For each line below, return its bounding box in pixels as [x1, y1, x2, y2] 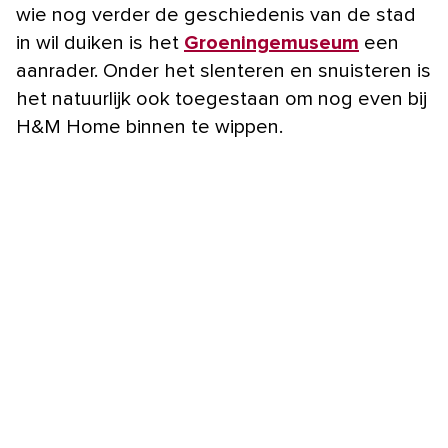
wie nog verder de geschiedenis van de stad [16, 5, 416, 26]
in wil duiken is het [16, 33, 184, 54]
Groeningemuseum [184, 33, 359, 54]
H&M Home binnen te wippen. [16, 117, 283, 138]
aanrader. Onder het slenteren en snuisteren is [16, 61, 431, 82]
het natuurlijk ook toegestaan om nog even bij [16, 89, 427, 110]
